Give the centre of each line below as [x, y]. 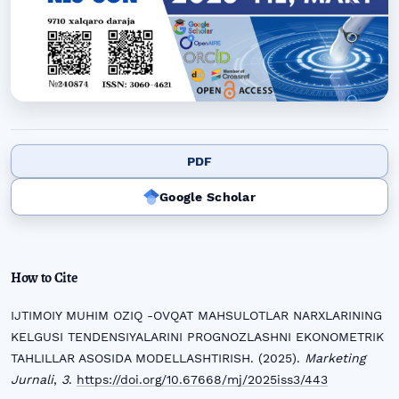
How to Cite [44, 277]
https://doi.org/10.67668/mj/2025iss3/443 [202, 379]
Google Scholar [208, 197]
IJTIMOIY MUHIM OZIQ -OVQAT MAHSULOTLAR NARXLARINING [196, 315]
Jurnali [32, 379]
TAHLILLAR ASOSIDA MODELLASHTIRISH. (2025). [158, 358]
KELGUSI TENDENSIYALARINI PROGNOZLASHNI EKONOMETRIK [197, 336]
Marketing [335, 358]
